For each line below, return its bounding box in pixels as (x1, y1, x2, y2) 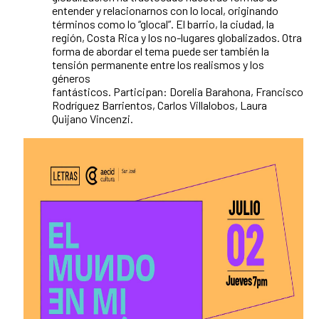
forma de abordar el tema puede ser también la (52, 44, 269, 58)
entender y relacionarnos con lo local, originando (52, 4, 278, 18)
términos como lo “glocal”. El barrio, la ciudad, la (52, 17, 274, 31)
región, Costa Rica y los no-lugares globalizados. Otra (52, 31, 302, 45)
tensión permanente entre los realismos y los (52, 58, 264, 72)
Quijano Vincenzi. (52, 112, 135, 126)
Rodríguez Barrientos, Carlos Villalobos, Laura (52, 98, 267, 113)
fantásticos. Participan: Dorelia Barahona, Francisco (52, 85, 303, 99)
